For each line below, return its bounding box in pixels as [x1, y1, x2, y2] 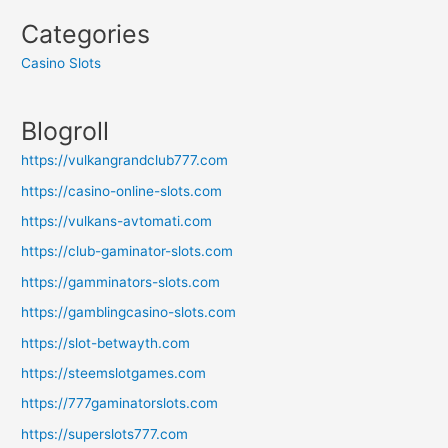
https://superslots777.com [21, 425, 189, 442]
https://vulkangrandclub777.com [21, 152, 229, 169]
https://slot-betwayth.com [21, 334, 191, 351]
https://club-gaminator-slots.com [21, 243, 234, 260]
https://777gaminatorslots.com [21, 395, 219, 412]
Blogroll [21, 116, 110, 147]
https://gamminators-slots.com [21, 273, 221, 290]
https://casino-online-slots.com [21, 182, 223, 199]
